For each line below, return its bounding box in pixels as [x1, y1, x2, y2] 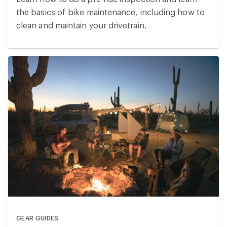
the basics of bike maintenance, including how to [16, 7, 205, 17]
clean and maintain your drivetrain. [16, 20, 146, 30]
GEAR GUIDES [16, 214, 59, 222]
